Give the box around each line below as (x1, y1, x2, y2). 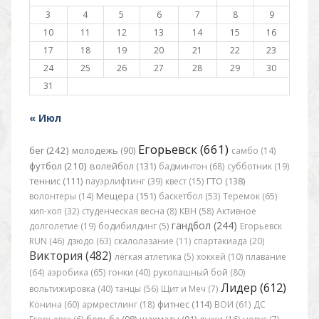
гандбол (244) (171, 219, 237, 233)
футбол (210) (28, 159, 87, 173)
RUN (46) (28, 235, 64, 248)
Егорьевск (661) (137, 141, 229, 158)
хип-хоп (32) (28, 205, 79, 218)
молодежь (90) (71, 145, 135, 157)
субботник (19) (226, 160, 289, 173)
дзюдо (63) (66, 235, 111, 248)
